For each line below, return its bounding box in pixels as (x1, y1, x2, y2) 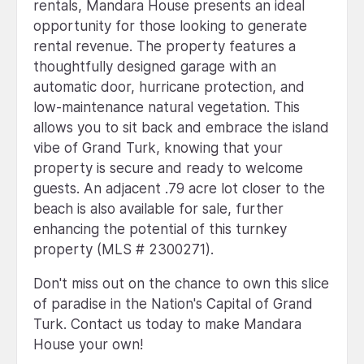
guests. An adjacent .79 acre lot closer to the (33, 180, 325, 197)
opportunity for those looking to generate (33, 17, 307, 34)
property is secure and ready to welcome (33, 159, 303, 176)
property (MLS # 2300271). (33, 240, 214, 258)
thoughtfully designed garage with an (33, 58, 276, 75)
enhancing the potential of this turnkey (33, 220, 287, 237)
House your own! (33, 336, 143, 353)
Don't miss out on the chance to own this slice (33, 275, 329, 292)
